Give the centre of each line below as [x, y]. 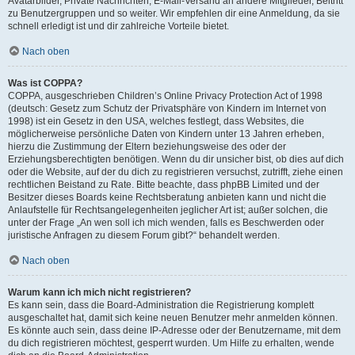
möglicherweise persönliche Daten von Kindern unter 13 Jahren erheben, [166, 134]
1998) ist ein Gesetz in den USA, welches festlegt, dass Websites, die [156, 121]
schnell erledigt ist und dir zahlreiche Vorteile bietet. [118, 26]
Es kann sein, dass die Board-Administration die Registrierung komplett [161, 305]
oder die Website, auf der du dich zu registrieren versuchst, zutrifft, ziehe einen [176, 172]
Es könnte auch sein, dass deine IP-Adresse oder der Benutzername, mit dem [174, 330]
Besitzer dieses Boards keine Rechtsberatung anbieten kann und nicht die [167, 197]
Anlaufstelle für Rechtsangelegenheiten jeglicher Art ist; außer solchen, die [168, 210]
